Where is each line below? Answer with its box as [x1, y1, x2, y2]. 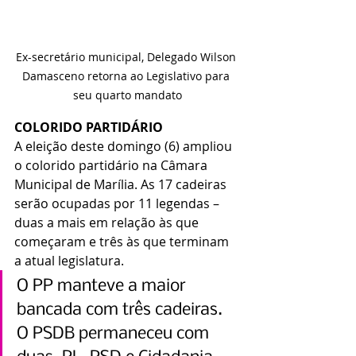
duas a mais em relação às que [14, 214, 202, 232]
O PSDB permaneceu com [17, 325, 213, 344]
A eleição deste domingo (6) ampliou [14, 137, 235, 156]
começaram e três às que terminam [14, 233, 232, 251]
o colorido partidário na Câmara [14, 157, 211, 175]
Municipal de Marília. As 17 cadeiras [14, 176, 230, 194]
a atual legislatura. [14, 252, 124, 270]
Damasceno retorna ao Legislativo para [21, 68, 233, 84]
